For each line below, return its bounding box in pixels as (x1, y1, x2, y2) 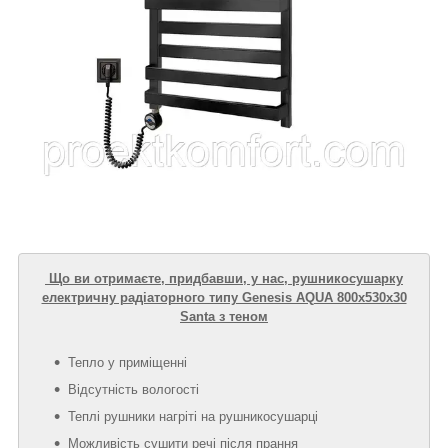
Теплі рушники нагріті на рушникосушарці (68, 408, 318, 424)
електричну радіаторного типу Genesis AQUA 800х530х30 (41, 289, 407, 305)
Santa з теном (180, 308, 268, 324)
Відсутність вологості (68, 381, 199, 397)
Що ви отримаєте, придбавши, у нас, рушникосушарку (45, 270, 403, 286)
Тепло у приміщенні (68, 354, 187, 370)
